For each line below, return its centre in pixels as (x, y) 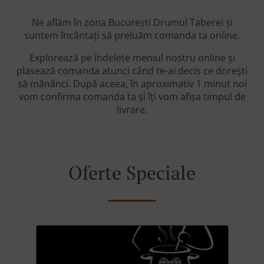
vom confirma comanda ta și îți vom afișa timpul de (132, 97)
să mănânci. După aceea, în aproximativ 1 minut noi (132, 84)
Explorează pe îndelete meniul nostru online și (132, 58)
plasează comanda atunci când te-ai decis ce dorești (132, 71)
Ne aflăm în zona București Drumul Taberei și (132, 23)
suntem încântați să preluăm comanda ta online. (132, 36)
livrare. (132, 110)
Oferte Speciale (132, 173)
